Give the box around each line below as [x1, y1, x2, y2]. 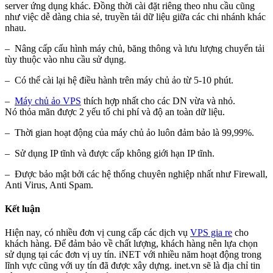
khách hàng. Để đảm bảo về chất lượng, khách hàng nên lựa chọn [5, 238, 258, 249]
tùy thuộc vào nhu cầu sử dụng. [5, 54, 126, 65]
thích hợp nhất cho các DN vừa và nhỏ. [81, 95, 235, 106]
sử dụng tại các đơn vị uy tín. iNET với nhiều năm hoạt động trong [5, 249, 261, 260]
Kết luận [5, 203, 40, 214]
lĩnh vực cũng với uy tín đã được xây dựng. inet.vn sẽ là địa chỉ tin [5, 260, 260, 271]
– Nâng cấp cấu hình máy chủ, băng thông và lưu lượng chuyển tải [5, 43, 264, 54]
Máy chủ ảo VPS [15, 95, 81, 106]
